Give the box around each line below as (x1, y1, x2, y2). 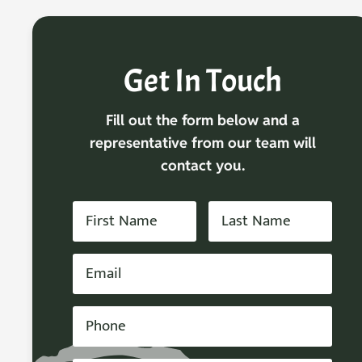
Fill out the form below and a (105, 110, 300, 129)
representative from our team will (89, 133, 316, 152)
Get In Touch (123, 60, 282, 101)
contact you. (160, 155, 245, 175)
